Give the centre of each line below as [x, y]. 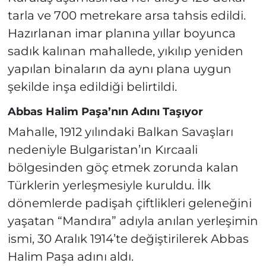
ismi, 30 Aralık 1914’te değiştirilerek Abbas [128, 239]
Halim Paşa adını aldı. [70, 257]
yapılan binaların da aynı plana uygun [119, 69]
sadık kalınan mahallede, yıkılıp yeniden [125, 51]
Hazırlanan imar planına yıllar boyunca [121, 33]
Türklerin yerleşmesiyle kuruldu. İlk [109, 186]
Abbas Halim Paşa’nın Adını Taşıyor [105, 111]
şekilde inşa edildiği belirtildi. [92, 86]
